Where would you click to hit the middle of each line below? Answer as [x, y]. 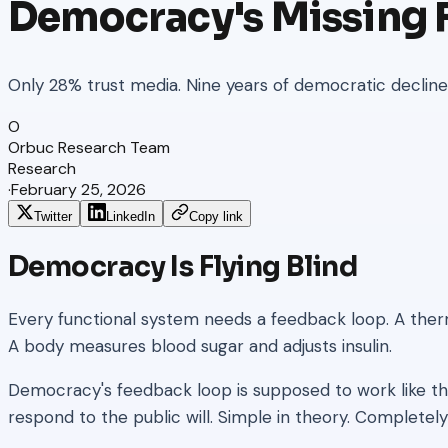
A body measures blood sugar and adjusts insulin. [200, 346]
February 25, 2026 [78, 190]
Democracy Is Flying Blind [183, 267]
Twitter [53, 217]
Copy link [216, 217]
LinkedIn [130, 217]
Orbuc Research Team [89, 148]
